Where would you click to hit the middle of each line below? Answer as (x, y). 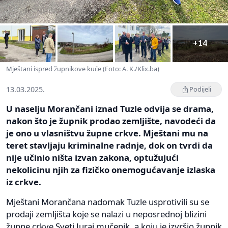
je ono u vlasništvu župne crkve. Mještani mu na (107, 133)
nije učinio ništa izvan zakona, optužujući (92, 158)
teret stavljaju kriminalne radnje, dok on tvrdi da (109, 146)
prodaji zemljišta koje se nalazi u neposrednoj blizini (106, 214)
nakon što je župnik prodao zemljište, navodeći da (111, 121)
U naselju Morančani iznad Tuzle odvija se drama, (110, 109)
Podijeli (200, 89)
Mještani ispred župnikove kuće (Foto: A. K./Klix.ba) (83, 69)
